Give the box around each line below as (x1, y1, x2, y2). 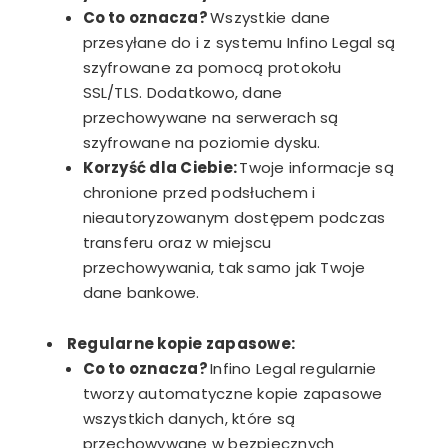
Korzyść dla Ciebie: (82, 157, 238, 179)
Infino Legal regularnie (207, 358, 377, 380)
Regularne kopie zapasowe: (63, 333, 295, 355)
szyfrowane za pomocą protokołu (82, 57, 342, 79)
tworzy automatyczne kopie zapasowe (82, 383, 383, 405)
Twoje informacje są (237, 157, 394, 179)
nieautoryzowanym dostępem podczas (82, 207, 386, 229)
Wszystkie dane (207, 7, 331, 29)
